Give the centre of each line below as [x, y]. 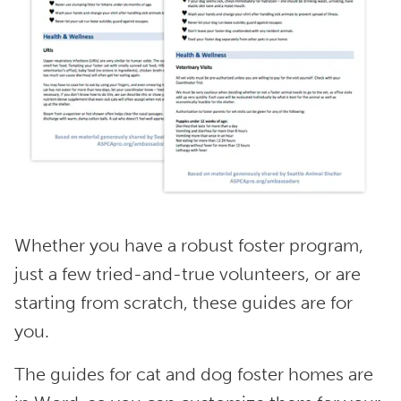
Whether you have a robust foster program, [189, 245]
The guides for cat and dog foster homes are [194, 374]
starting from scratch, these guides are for [183, 303]
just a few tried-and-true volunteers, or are [188, 274]
